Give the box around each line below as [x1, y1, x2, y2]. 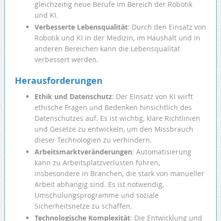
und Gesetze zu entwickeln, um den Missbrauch [34, 124, 193, 134]
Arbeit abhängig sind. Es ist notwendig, [34, 180, 164, 189]
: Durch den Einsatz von [127, 22, 206, 32]
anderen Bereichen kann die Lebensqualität [34, 44, 180, 54]
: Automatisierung [132, 147, 191, 157]
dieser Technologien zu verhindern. [34, 135, 152, 145]
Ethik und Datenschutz [34, 92, 112, 102]
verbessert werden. [34, 55, 99, 65]
